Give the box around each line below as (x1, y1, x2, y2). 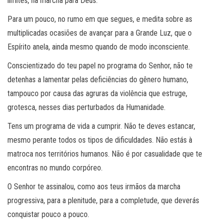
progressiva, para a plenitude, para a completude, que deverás (7, 195, 199, 205)
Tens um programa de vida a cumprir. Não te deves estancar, (7, 121, 195, 131)
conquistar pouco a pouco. (7, 209, 89, 219)
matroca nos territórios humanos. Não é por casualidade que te (7, 149, 202, 159)
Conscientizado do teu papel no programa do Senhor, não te (7, 60, 193, 70)
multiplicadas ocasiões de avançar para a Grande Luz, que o (7, 28, 192, 38)
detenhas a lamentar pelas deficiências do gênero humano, (7, 74, 188, 84)
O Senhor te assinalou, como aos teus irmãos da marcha (7, 181, 180, 191)
